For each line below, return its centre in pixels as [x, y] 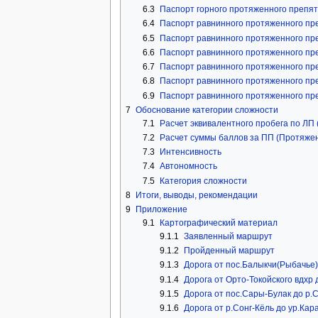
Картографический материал [218, 223]
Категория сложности [203, 181]
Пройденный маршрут [229, 251]
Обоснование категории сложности [207, 110]
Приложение [161, 209]
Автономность [188, 166]
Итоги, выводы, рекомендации [196, 195]
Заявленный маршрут [228, 236]
